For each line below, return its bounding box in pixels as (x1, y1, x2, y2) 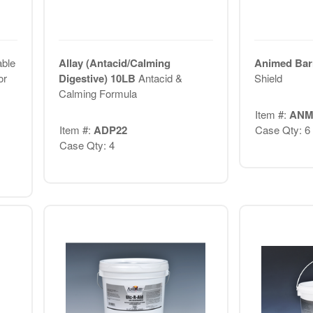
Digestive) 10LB (58, 70, 138, 86)
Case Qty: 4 (59, 138, 115, 153)
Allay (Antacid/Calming (58, 54, 170, 71)
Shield (254, 70, 282, 85)
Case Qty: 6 (254, 122, 310, 138)
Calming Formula (58, 85, 137, 101)
